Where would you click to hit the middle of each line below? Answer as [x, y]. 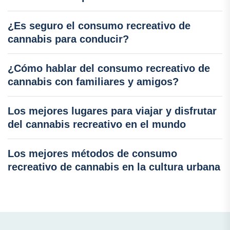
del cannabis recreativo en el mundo [97, 124]
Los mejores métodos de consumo [92, 154]
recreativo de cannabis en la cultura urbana [114, 167]
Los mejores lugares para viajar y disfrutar [112, 111]
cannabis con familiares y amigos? [93, 82]
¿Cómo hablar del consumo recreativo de [109, 69]
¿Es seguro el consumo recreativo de [99, 26]
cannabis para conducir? [68, 39]
